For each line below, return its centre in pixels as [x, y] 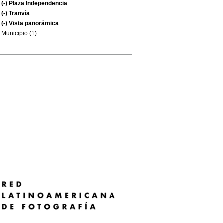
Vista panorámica [33, 23]
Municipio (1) [19, 33]
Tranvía [19, 13]
